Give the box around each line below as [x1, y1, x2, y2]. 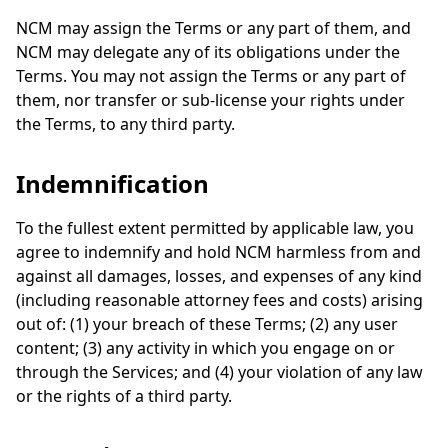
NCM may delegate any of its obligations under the [16, 41, 400, 63]
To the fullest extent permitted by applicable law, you [16, 217, 414, 239]
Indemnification [16, 167, 209, 200]
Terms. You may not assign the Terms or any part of [16, 65, 406, 87]
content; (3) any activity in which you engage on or [16, 337, 395, 359]
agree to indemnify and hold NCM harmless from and [16, 241, 421, 263]
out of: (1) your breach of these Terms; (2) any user [16, 313, 398, 335]
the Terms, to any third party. [16, 113, 235, 135]
